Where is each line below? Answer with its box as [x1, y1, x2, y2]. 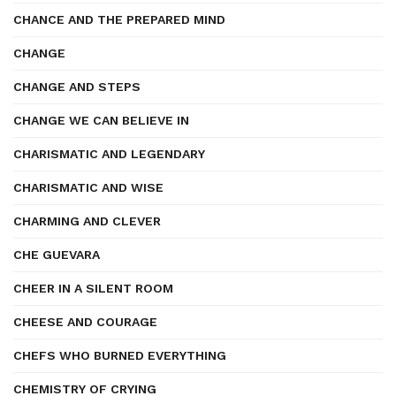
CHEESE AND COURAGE [13, 315, 157, 329]
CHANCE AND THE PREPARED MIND [13, 12, 225, 27]
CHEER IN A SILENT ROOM [13, 281, 173, 295]
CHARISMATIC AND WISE [13, 180, 164, 194]
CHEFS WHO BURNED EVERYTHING [13, 348, 226, 362]
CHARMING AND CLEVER [13, 214, 161, 228]
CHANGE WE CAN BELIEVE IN [13, 113, 189, 127]
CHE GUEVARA [13, 247, 100, 262]
